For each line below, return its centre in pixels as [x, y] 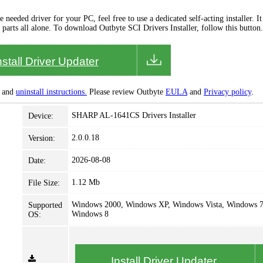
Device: [41, 116]
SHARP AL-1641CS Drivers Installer [134, 115]
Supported [45, 205]
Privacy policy [227, 92]
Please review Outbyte [126, 92]
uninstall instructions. [51, 92]
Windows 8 [90, 214]
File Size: [44, 183]
